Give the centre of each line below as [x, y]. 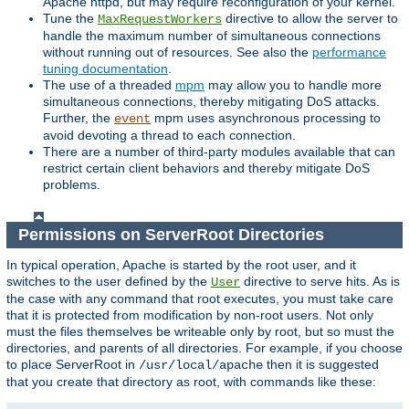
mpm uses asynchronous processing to [266, 118]
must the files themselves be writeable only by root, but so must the [200, 331]
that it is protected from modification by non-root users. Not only [190, 315]
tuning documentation [105, 69]
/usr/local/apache [201, 365]
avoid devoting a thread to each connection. [169, 136]
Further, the [79, 118]
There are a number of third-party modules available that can [219, 152]
